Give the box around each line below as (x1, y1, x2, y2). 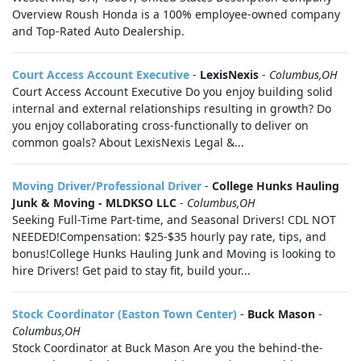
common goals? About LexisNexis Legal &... (12, 135, 244, 150)
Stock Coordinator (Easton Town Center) (12, 306, 237, 322)
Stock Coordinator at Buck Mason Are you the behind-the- (12, 340, 323, 355)
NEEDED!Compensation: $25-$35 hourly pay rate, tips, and (12, 229, 326, 244)
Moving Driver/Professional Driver (12, 178, 201, 193)
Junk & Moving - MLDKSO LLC (12, 195, 176, 210)
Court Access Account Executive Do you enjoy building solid (12, 84, 333, 99)
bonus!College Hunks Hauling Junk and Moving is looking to (12, 246, 335, 261)
